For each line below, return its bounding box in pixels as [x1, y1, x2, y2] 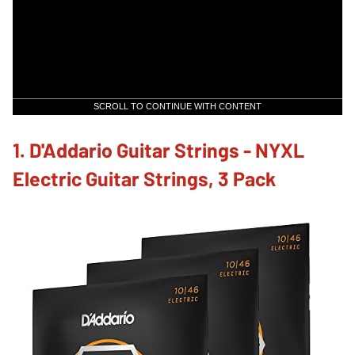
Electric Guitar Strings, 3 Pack [13, 166, 276, 190]
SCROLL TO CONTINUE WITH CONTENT [94, 101, 261, 111]
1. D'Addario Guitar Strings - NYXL [13, 137, 304, 162]
